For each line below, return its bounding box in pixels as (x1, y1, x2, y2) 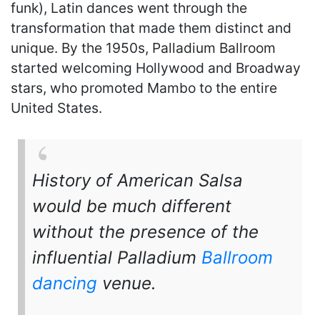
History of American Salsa (32, 169, 243, 191)
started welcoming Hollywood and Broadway (11, 59, 301, 76)
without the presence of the (32, 221, 259, 242)
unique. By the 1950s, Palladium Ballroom (11, 39, 276, 56)
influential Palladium (32, 246, 201, 268)
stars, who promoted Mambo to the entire (11, 79, 277, 96)
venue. (97, 272, 156, 294)
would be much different (32, 195, 231, 216)
